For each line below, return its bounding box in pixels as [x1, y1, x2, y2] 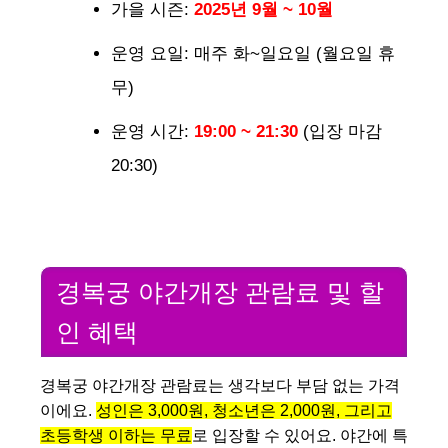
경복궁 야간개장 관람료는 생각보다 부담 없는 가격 [40, 376, 400, 394]
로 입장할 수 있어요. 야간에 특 [192, 426, 408, 444]
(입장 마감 [298, 122, 382, 142]
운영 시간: [111, 122, 194, 142]
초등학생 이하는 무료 [40, 426, 192, 444]
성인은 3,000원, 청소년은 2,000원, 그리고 [96, 401, 392, 419]
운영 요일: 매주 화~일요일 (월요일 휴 [111, 44, 395, 64]
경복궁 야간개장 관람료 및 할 [56, 277, 384, 306]
